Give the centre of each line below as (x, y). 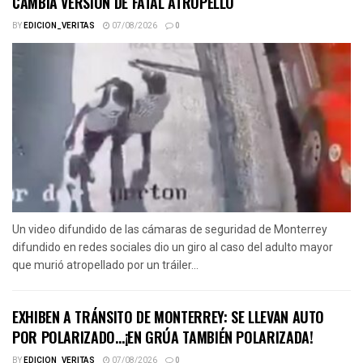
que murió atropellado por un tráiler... (105, 265)
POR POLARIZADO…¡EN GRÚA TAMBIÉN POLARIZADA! (163, 337)
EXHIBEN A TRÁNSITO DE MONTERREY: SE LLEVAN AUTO (169, 316)
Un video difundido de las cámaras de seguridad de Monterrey (170, 229)
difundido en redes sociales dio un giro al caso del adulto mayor (173, 247)
